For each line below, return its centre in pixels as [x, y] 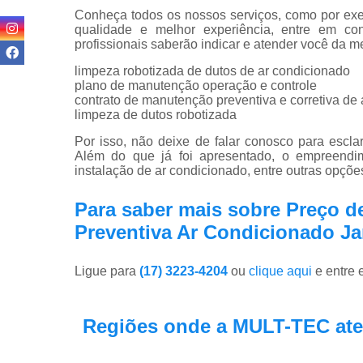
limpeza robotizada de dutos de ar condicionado [212, 70]
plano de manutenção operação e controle [196, 85]
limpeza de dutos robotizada [156, 114]
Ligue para [107, 271]
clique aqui [280, 271]
